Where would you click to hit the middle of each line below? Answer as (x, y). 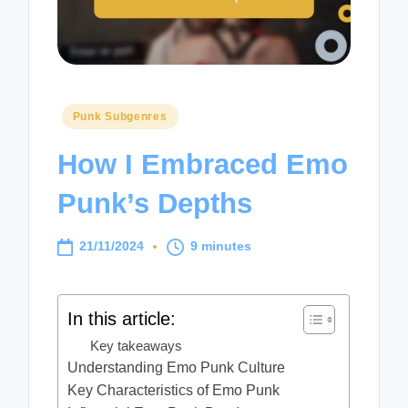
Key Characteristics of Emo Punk (174, 391)
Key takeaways (137, 346)
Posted (81, 115)
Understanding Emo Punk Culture (177, 368)
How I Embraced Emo (203, 164)
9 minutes (221, 247)
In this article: (122, 318)
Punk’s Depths (155, 203)
